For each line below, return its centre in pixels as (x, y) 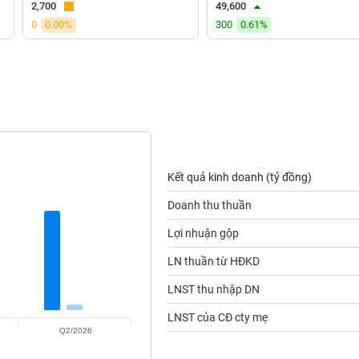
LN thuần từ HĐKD (213, 261)
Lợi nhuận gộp (203, 233)
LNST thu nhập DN (213, 289)
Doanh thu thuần (209, 205)
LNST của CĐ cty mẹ (217, 317)
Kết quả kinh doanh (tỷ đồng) (239, 177)
